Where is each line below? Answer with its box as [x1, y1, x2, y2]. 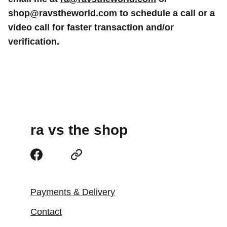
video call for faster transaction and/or [8, 22, 174, 32]
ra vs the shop [30, 122, 128, 138]
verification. [8, 36, 59, 47]
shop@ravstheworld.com [8, 8, 117, 18]
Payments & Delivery [30, 187, 115, 197]
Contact [30, 207, 62, 217]
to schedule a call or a [117, 8, 215, 18]
